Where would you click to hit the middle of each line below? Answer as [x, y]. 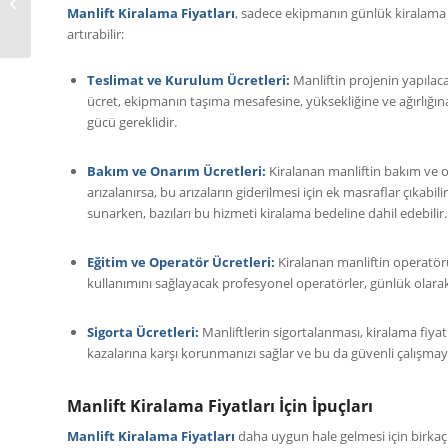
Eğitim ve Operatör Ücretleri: [181, 261]
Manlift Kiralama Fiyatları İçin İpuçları [220, 406]
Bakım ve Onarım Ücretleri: [176, 170]
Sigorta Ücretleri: [143, 332]
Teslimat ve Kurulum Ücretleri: [188, 79]
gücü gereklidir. [132, 121]
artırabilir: [95, 33]
